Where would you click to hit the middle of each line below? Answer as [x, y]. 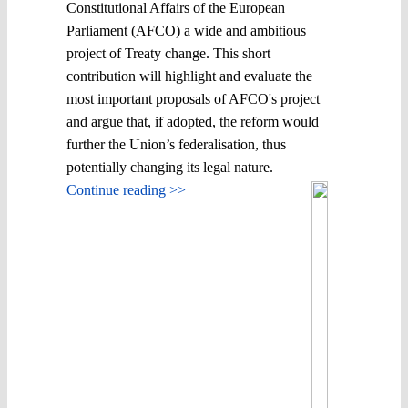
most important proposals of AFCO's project [193, 98]
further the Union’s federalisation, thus [176, 144]
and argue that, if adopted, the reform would [193, 121]
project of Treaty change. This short [168, 53]
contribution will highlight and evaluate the [189, 76]
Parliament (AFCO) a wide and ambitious [186, 30]
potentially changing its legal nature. [170, 167]
